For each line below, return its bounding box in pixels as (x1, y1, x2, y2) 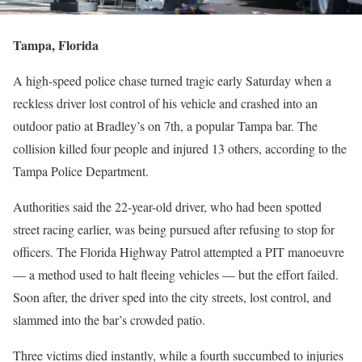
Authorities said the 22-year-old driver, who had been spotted (13, 198, 322, 216)
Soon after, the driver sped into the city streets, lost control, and (13, 288, 331, 306)
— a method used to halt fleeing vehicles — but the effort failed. (13, 266, 339, 284)
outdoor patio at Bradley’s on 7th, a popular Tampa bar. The (13, 117, 318, 135)
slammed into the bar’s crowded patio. (13, 311, 205, 329)
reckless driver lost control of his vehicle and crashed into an (13, 95, 318, 112)
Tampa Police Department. (13, 162, 149, 180)
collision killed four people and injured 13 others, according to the (13, 140, 347, 158)
